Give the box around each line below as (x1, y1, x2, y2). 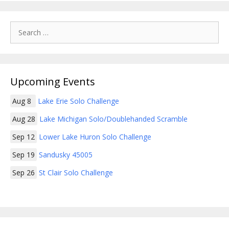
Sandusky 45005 (39, 150, 93, 159)
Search (10, 21, 32, 31)
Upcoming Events (10, 75, 95, 88)
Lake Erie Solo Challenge (38, 96, 119, 106)
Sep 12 (12, 132, 35, 142)
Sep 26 (12, 168, 35, 177)
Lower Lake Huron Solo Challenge (39, 132, 151, 142)
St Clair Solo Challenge (39, 168, 113, 177)
